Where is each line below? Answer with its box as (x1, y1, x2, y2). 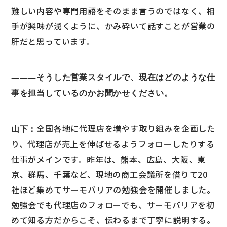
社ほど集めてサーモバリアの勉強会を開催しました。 (11, 183, 216, 196)
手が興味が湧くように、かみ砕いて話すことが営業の (11, 20, 216, 32)
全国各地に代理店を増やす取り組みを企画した (36, 122, 216, 135)
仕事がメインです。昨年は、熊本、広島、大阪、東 (11, 153, 206, 166)
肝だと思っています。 (11, 35, 95, 48)
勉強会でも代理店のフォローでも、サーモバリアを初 (11, 199, 215, 211)
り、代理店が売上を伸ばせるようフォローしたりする (11, 138, 215, 150)
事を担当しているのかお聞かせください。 (11, 87, 173, 99)
